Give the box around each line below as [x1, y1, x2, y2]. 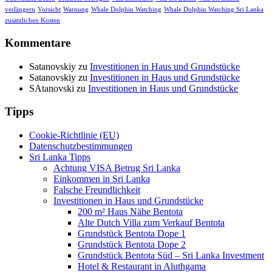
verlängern [5, 6, 35, 13]
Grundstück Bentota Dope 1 [78, 228, 186, 239]
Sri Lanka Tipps [29, 152, 90, 163]
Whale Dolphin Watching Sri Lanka [164, 6, 263, 13]
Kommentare [5, 36, 70, 49]
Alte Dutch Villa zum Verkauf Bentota [78, 217, 225, 228]
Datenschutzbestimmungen [29, 141, 132, 152]
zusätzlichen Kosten [5, 17, 60, 24]
